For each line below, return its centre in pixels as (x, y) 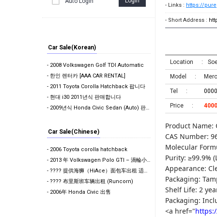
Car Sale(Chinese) (74, 132)
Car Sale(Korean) (72, 47)
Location (182, 62)
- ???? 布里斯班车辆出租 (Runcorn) (90, 181)
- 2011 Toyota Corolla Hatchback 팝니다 (96, 86)
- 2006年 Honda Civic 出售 (79, 192)
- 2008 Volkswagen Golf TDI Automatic (95, 65)
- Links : (176, 5)
